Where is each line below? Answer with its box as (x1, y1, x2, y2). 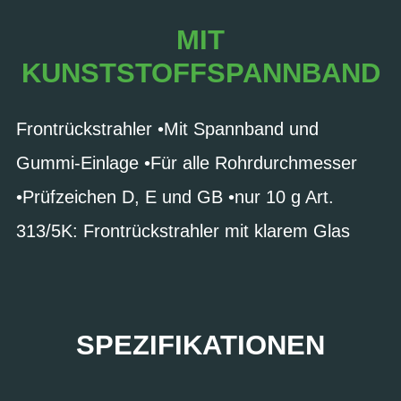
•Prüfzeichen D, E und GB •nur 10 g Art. (16, 186, 334, 207)
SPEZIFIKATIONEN (76, 328, 325, 361)
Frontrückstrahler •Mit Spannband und (16, 118, 319, 139)
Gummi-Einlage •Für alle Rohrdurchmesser (16, 152, 357, 173)
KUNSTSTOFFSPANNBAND (21, 57, 380, 89)
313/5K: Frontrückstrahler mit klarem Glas (16, 220, 350, 241)
